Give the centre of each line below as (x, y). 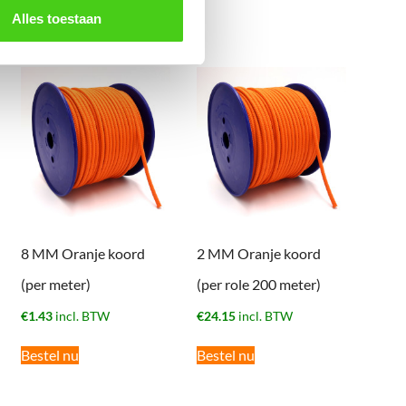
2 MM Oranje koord (258, 254)
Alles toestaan (56, 19)
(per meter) (55, 285)
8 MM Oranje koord (82, 254)
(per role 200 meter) (258, 285)
